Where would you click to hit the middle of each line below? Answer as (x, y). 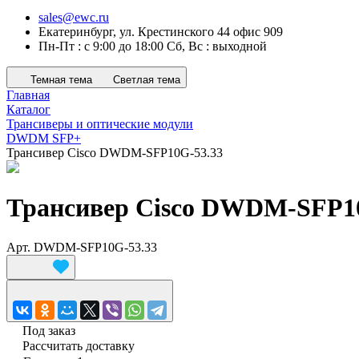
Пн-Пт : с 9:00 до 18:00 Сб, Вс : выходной (153, 46)
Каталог (28, 109)
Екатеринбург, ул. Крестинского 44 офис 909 (161, 32)
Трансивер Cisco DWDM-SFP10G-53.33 (115, 153)
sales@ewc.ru (74, 17)
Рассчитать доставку (79, 345)
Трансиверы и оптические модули (100, 124)
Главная (28, 95)
